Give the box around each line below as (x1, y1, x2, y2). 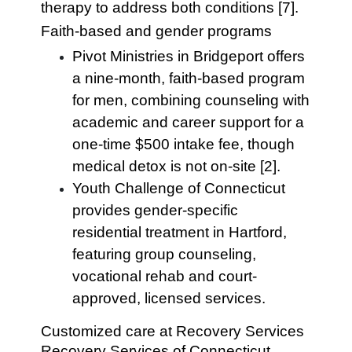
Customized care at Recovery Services (41, 323, 305, 339)
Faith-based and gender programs (41, 23, 273, 39)
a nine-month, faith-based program (72, 70, 306, 86)
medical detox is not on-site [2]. (72, 158, 281, 174)
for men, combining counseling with (72, 92, 310, 108)
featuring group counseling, (72, 246, 257, 262)
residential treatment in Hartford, (72, 224, 288, 240)
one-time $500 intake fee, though (72, 136, 295, 152)
